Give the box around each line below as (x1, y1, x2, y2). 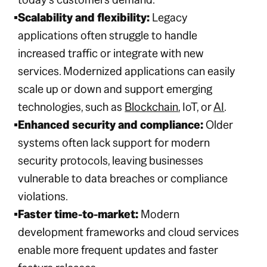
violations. (18, 188, 69, 204)
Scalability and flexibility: (18, 10, 150, 26)
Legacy (150, 10, 188, 26)
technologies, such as (18, 99, 125, 115)
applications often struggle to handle (18, 27, 198, 44)
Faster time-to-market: (18, 206, 139, 222)
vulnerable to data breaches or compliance (18, 170, 228, 187)
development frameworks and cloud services (18, 224, 240, 240)
